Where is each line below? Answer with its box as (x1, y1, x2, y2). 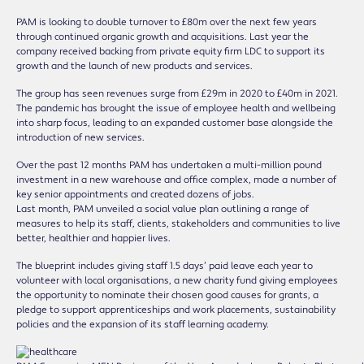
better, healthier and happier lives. (16, 232, 171, 245)
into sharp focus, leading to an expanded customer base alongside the (16, 116, 333, 129)
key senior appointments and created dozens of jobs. (16, 188, 254, 201)
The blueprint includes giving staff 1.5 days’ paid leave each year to (16, 259, 313, 272)
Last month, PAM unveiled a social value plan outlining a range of (16, 202, 309, 215)
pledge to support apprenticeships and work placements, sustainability (16, 303, 336, 316)
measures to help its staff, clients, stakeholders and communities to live (16, 217, 340, 230)
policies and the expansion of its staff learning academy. (16, 318, 269, 331)
